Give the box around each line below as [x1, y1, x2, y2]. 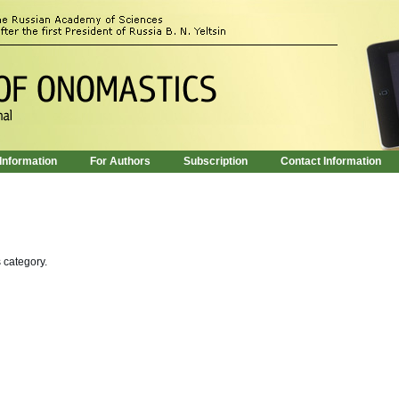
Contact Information [281, 155, 381, 167]
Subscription [183, 155, 248, 167]
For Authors [90, 155, 151, 167]
